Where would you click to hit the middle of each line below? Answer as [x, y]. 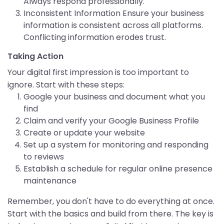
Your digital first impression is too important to [98, 72]
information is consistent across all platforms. [113, 25]
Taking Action [35, 56]
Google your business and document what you [114, 97]
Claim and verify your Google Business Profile [111, 121]
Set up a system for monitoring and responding [116, 145]
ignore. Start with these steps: [66, 85]
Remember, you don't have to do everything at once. [111, 201]
